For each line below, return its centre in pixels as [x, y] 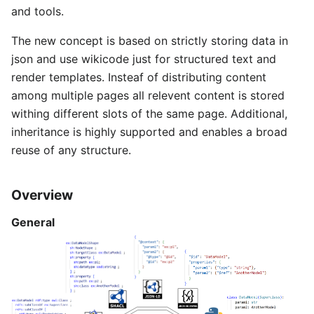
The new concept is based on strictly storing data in [150, 41]
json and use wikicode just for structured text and [144, 59]
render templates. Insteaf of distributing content [139, 77]
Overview [42, 194]
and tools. [37, 12]
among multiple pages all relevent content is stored [148, 96]
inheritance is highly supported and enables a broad [149, 132]
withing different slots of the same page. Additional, [149, 114]
